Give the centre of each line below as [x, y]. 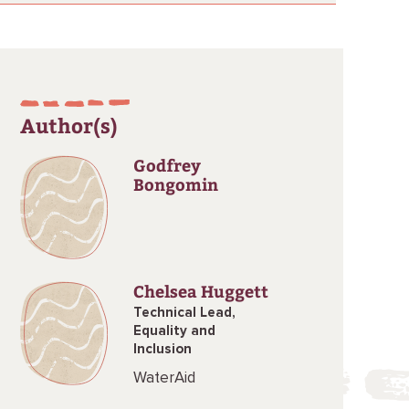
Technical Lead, [184, 313]
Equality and [174, 331]
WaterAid [164, 378]
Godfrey [167, 165]
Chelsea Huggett [200, 291]
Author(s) [68, 125]
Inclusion [162, 349]
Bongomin [175, 184]
